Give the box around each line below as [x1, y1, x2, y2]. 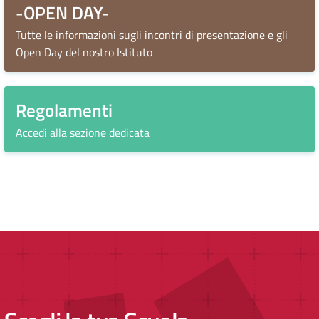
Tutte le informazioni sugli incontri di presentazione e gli [16, 26, 288, 43]
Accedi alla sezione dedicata [16, 124, 150, 141]
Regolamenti [16, 97, 113, 124]
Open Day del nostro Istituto [16, 43, 152, 61]
